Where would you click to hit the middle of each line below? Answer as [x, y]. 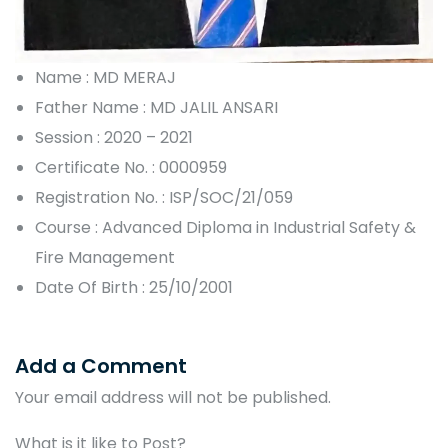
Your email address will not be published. [173, 398]
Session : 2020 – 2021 [114, 138]
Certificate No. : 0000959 [131, 168]
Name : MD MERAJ [105, 78]
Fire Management [105, 258]
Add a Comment [101, 366]
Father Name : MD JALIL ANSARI [156, 108]
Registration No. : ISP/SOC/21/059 [164, 198]
